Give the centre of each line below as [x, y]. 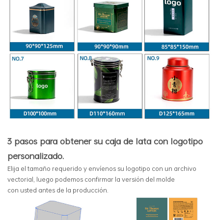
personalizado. [36, 155]
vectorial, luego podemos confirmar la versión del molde [91, 179]
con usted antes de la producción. [58, 190]
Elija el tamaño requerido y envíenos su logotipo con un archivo [102, 168]
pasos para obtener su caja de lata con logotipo [107, 141]
